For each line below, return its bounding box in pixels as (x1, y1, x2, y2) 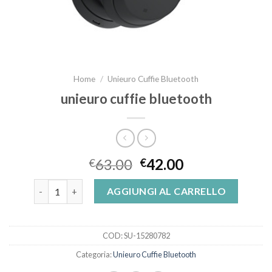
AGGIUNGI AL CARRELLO (106, 185, 226, 197)
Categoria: (76, 250, 113, 260)
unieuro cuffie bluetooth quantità (33, 180, 175, 191)
